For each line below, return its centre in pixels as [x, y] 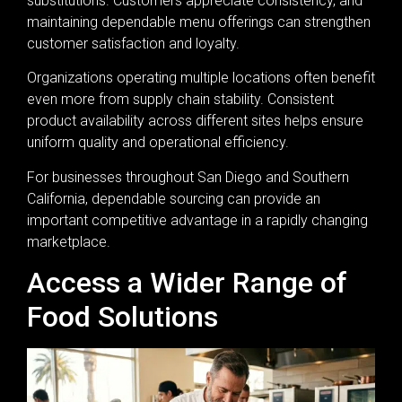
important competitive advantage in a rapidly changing [197, 220]
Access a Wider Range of [187, 283]
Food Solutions [122, 317]
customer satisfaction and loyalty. [133, 43]
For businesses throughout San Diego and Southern [188, 177]
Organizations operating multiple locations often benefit [201, 78]
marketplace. [69, 241]
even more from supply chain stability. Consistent [180, 100]
